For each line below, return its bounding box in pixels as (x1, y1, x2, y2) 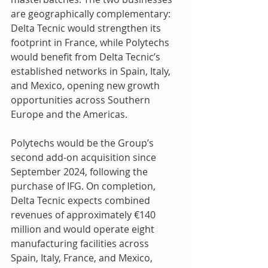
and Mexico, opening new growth (11, 79, 162, 92)
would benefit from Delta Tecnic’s (11, 50, 163, 63)
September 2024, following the (11, 165, 150, 178)
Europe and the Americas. (11, 108, 127, 121)
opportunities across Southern (11, 93, 153, 106)
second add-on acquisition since (11, 151, 159, 164)
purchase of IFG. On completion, (11, 179, 158, 193)
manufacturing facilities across (11, 237, 151, 250)
